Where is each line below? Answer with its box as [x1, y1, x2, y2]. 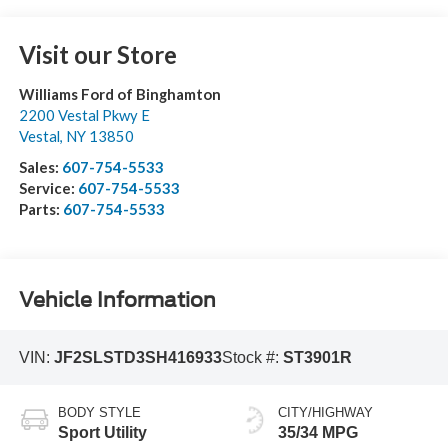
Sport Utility [57, 424, 147, 442]
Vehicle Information [18, 288, 216, 313]
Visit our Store [18, 39, 177, 69]
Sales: [18, 157, 62, 176]
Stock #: [221, 348, 283, 366]
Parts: [18, 199, 63, 218]
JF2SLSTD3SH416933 [53, 348, 222, 366]
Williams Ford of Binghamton [18, 84, 221, 103]
